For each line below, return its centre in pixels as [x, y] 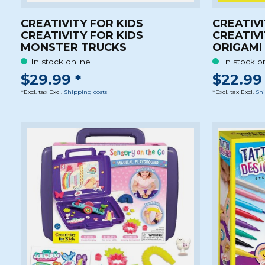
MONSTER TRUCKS [74, 47]
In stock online [61, 61]
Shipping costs [85, 92]
